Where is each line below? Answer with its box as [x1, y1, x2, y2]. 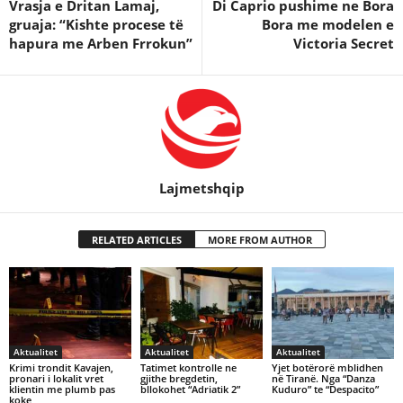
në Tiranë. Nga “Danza [271, 371, 375, 385]
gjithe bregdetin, [139, 371, 218, 385]
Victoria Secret [293, 34, 394, 52]
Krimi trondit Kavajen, [9, 360, 113, 374]
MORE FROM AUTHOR [207, 233, 312, 246]
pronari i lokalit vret [9, 371, 103, 385]
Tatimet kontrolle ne [139, 360, 237, 374]
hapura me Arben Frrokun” [9, 34, 193, 52]
